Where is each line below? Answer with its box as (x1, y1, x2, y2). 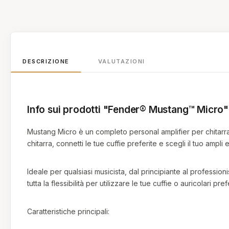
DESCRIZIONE (22, 58, 70, 65)
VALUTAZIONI (98, 58, 145, 65)
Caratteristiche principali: (27, 207, 109, 216)
